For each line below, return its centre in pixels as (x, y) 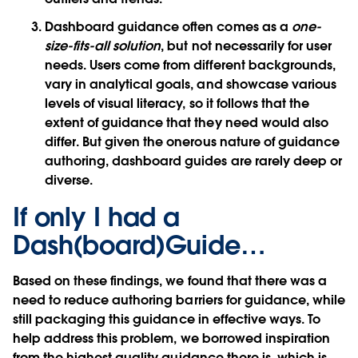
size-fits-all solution (103, 46)
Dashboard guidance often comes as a (168, 27)
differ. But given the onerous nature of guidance (192, 142)
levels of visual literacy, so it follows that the (177, 104)
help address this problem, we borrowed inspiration (171, 339)
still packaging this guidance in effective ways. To (167, 320)
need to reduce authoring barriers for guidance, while (179, 300)
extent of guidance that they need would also (187, 123)
